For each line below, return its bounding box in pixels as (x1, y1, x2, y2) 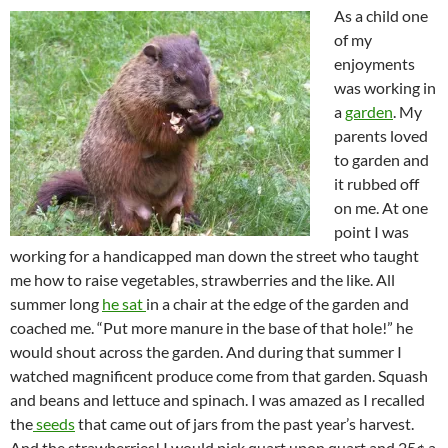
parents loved (334, 125, 428, 145)
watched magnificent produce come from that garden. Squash (10, 365, 428, 385)
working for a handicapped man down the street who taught (10, 245, 419, 265)
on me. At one (334, 197, 428, 217)
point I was (334, 221, 409, 241)
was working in (334, 77, 436, 97)
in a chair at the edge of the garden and (146, 293, 409, 313)
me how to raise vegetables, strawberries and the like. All (10, 269, 395, 289)
